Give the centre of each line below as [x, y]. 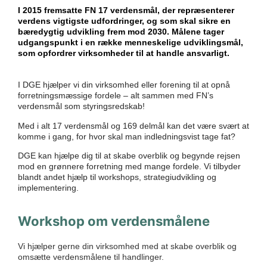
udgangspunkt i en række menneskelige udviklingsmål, [131, 43]
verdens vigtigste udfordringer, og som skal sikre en [124, 21]
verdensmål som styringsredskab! [81, 106]
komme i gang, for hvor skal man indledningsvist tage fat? [127, 136]
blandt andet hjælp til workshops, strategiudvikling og [117, 177]
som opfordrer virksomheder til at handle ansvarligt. [124, 53]
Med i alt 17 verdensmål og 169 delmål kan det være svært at [133, 125]
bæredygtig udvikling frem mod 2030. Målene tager [121, 32]
